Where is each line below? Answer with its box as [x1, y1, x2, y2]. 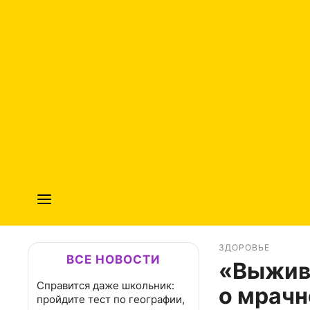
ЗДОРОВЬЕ [219, 242, 270, 253]
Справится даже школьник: [37, 279, 174, 292]
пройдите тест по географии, [37, 293, 185, 306]
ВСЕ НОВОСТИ [66, 253, 161, 266]
